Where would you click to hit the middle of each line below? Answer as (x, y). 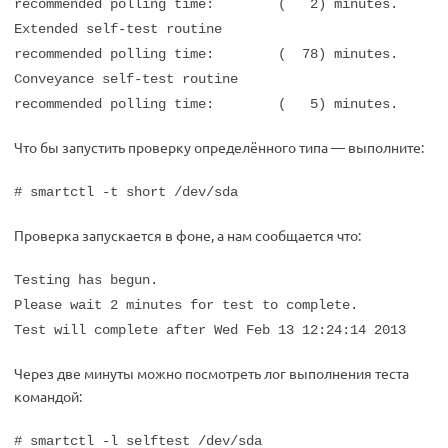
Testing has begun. (86, 280)
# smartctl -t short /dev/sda (126, 192)
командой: (48, 396)
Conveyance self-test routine (126, 79)
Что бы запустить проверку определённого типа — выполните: (219, 147)
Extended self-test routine (118, 29)
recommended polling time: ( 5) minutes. (206, 104)
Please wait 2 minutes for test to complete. (186, 305)
